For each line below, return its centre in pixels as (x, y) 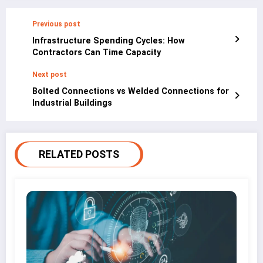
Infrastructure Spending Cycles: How (109, 41)
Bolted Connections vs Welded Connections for (131, 91)
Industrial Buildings (72, 103)
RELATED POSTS (79, 154)
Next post (50, 74)
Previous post (56, 24)
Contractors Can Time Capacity (97, 52)
